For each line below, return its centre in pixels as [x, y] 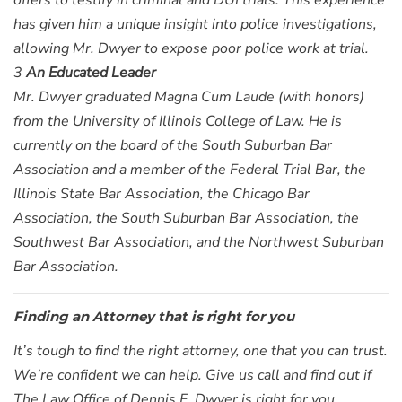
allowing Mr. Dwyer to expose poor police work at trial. [191, 48]
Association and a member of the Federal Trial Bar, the [190, 170]
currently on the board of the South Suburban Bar [173, 145]
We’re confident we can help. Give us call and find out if [192, 375]
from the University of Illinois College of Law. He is [178, 121]
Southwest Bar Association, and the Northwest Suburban [199, 242]
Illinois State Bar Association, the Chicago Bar [162, 194]
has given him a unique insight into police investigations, [195, 24]
